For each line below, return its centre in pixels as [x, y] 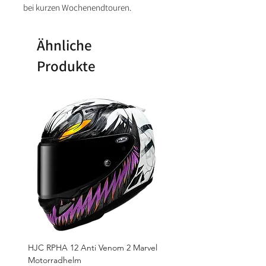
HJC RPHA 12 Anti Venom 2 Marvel [93, 248]
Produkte [66, 66]
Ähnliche [64, 45]
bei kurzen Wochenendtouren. [77, 8]
